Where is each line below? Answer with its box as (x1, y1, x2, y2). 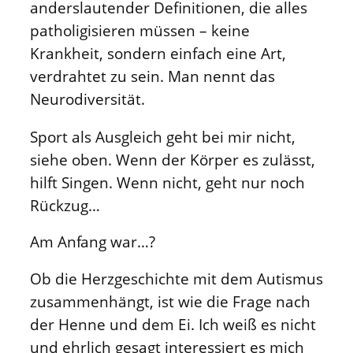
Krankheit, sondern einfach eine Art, (30, 43, 286, 64)
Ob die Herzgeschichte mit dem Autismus (30, 268, 323, 288)
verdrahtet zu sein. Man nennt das (30, 66, 275, 87)
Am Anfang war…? (30, 232, 155, 252)
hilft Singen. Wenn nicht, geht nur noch (30, 172, 305, 192)
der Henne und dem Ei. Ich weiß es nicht (30, 314, 316, 334)
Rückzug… (30, 195, 100, 215)
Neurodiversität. (30, 89, 145, 110)
